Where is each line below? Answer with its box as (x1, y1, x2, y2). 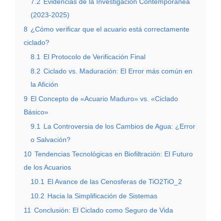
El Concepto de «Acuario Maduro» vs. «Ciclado (31, 94, 178, 103)
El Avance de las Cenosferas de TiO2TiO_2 (47, 177, 182, 185)
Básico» (24, 108, 48, 116)
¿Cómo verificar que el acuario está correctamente (31, 25, 189, 33)
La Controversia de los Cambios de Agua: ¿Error (43, 122, 195, 130)
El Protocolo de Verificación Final (43, 52, 146, 61)
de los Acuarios (24, 163, 71, 171)
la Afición (31, 80, 58, 88)
